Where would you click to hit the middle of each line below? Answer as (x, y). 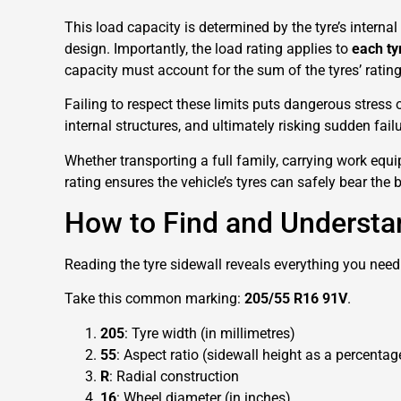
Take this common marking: (154, 299)
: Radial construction (174, 376)
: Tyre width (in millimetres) (210, 333)
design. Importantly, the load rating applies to (208, 48)
